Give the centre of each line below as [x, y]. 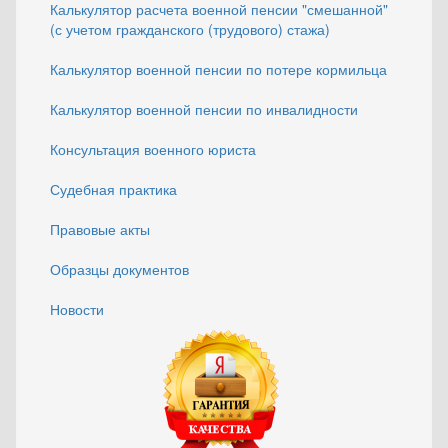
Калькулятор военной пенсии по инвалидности [204, 109]
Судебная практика [113, 189]
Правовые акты [100, 229]
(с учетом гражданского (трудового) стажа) [190, 29]
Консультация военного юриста [153, 149]
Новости [77, 309]
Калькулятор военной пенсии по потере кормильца [218, 69]
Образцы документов [119, 269]
